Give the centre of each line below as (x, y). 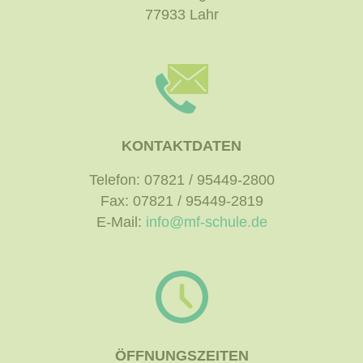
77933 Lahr (181, 15)
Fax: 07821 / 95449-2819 (181, 201)
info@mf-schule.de (206, 222)
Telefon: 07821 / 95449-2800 (181, 179)
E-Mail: (121, 222)
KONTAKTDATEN (181, 146)
